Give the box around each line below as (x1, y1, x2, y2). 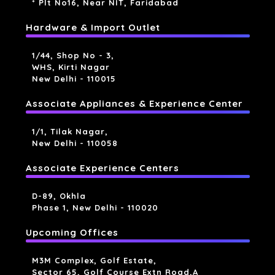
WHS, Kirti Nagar (31, 61, 110, 72)
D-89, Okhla (31, 190, 86, 201)
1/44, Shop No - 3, (31, 50, 114, 60)
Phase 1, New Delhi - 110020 (31, 202, 158, 212)
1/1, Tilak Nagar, (31, 126, 108, 136)
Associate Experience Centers (25, 161, 179, 174)
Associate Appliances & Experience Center (25, 97, 243, 109)
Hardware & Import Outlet (25, 21, 160, 33)
